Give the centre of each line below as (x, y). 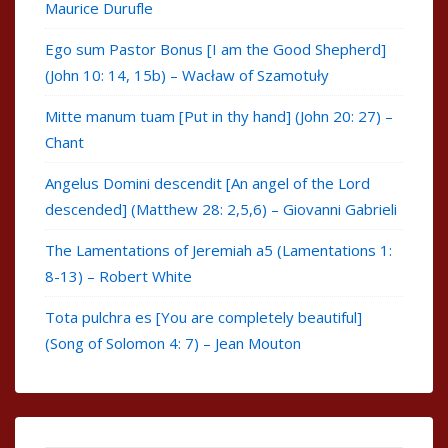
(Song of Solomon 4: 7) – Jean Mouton (173, 343)
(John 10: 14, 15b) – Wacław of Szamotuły (187, 75)
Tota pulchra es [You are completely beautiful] (203, 317)
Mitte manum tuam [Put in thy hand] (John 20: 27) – (219, 116)
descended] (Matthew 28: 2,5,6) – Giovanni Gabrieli (221, 209)
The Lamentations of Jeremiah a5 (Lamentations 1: (218, 250)
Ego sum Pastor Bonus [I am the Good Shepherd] (215, 49)
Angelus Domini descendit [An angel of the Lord (207, 183)
